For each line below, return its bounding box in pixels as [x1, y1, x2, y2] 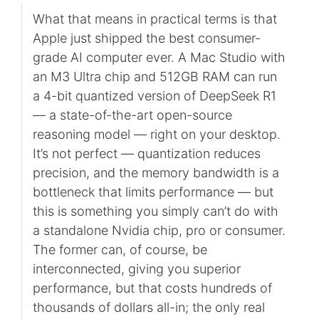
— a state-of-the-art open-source [32, 107, 232, 122]
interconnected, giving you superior [32, 261, 241, 276]
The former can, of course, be [32, 241, 207, 257]
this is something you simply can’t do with [32, 203, 278, 219]
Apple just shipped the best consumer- [32, 30, 261, 46]
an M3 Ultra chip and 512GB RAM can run [32, 68, 277, 84]
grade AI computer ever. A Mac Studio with [32, 49, 286, 65]
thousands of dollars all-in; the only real [32, 299, 265, 315]
